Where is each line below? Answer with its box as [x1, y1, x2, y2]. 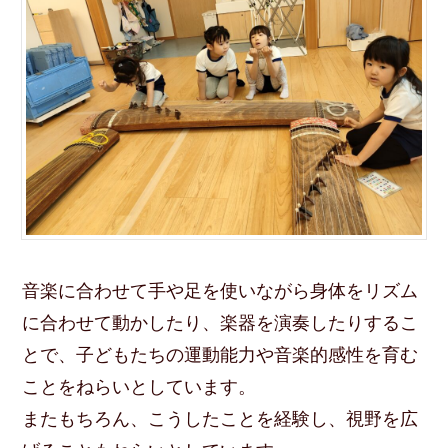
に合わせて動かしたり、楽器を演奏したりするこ [22, 312, 419, 333]
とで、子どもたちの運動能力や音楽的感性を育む [22, 344, 419, 365]
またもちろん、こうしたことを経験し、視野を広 [22, 408, 419, 429]
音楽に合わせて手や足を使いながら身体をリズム [22, 280, 419, 301]
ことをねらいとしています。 [22, 376, 257, 397]
